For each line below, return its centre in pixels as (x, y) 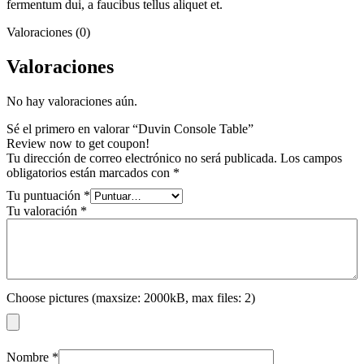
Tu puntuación (45, 195)
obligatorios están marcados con (90, 172)
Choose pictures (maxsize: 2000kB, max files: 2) (131, 297)
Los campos (311, 158)
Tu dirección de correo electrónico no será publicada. (142, 158)
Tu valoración (43, 210)
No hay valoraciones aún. (72, 101)
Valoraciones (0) (48, 32)
